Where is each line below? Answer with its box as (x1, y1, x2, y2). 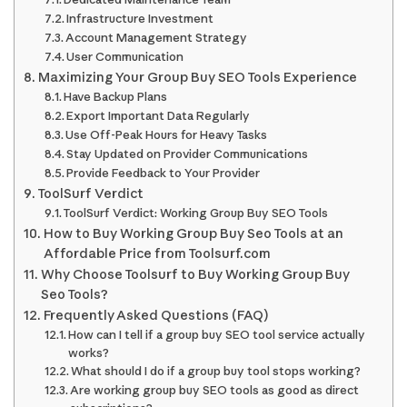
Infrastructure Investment (66, 11, 214, 26)
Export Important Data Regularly (66, 108, 251, 124)
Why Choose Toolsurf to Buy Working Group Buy (40, 266, 350, 283)
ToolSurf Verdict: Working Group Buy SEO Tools (64, 205, 329, 221)
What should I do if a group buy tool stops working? (71, 363, 362, 379)
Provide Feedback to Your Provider (66, 165, 261, 181)
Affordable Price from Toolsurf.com (43, 245, 271, 263)
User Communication (66, 49, 184, 65)
